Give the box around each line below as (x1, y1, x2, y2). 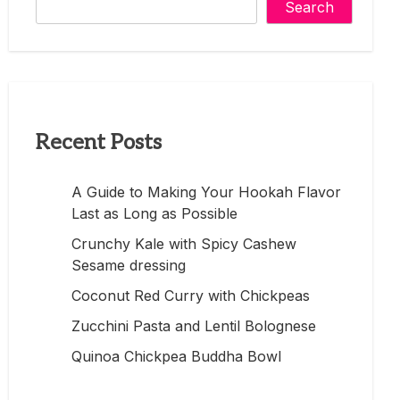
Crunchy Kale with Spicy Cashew (71, 234, 296, 253)
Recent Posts (36, 129, 162, 155)
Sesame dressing (71, 255, 186, 274)
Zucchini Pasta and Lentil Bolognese (71, 316, 316, 335)
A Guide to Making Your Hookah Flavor (71, 182, 341, 201)
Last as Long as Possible (71, 204, 237, 222)
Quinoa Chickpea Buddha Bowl (71, 346, 281, 365)
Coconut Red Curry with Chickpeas (71, 286, 310, 304)
